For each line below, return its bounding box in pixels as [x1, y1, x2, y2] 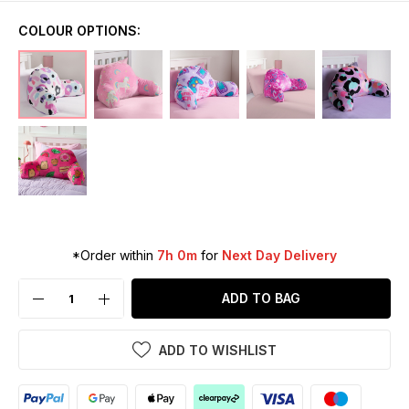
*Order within [72, 246, 157, 263]
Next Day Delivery [222, 246, 337, 263]
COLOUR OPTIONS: [18, 23, 141, 39]
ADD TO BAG [221, 289, 301, 306]
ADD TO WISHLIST [159, 341, 277, 358]
